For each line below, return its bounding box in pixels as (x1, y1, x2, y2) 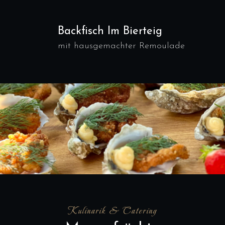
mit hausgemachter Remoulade (58, 41, 185, 51)
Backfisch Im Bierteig (58, 26, 162, 37)
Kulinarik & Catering (68, 204, 157, 217)
